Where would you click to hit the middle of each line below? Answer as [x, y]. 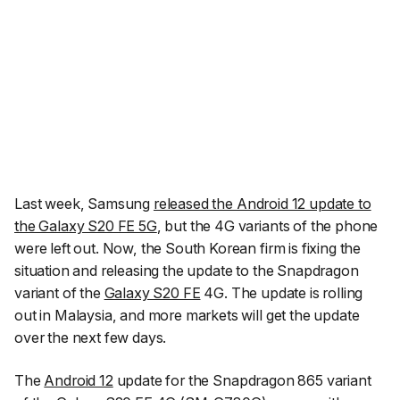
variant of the [59, 293]
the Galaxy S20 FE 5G [86, 226]
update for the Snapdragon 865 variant [242, 380]
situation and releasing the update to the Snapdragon [187, 271]
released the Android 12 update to [262, 204]
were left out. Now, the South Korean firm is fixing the [188, 249]
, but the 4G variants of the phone [267, 226]
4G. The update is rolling [282, 293]
